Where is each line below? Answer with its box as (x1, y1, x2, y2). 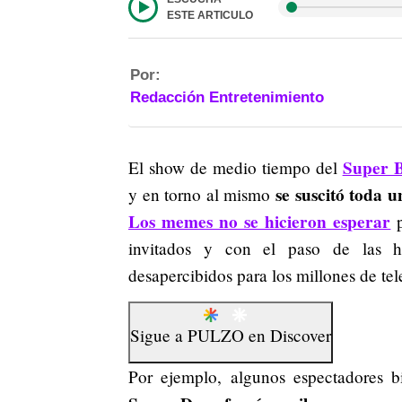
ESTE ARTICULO (167, 9, 253, 22)
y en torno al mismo (128, 183, 276, 205)
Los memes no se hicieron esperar (128, 209, 391, 234)
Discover (270, 324, 331, 347)
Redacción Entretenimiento (130, 89, 324, 106)
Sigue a (130, 324, 188, 347)
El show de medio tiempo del (128, 156, 343, 179)
